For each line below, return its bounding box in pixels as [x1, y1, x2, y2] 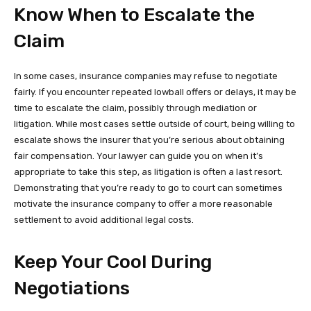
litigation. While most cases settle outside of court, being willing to [14, 118, 295, 129]
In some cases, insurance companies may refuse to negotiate [14, 70, 278, 81]
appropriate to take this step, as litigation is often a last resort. [14, 166, 283, 177]
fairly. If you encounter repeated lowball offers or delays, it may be [14, 86, 296, 97]
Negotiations [14, 276, 130, 299]
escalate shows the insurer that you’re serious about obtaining [14, 134, 285, 145]
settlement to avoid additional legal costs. [14, 214, 194, 225]
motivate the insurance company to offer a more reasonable [14, 198, 273, 209]
